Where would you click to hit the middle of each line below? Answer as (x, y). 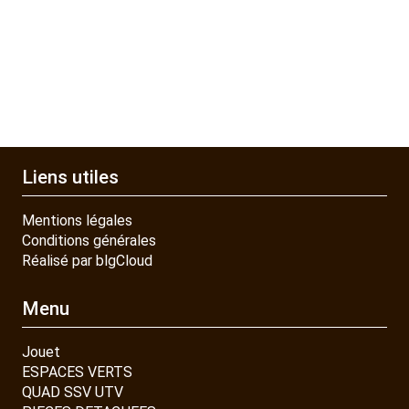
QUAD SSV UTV (73, 392)
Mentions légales (77, 221)
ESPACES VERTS (77, 372)
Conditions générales (89, 241)
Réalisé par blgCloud (87, 261)
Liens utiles (70, 178)
